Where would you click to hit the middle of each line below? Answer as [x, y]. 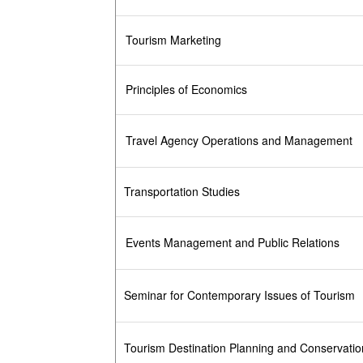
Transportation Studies [182, 192]
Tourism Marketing [173, 40]
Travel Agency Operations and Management [239, 141]
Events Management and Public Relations [232, 243]
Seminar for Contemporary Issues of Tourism [239, 295]
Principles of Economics [186, 90]
